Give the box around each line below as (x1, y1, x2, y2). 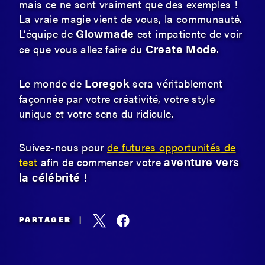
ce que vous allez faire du (19, 41, 146, 56)
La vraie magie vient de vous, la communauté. (19, 11, 243, 26)
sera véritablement (132, 76, 223, 91)
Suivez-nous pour (19, 140, 108, 154)
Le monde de (19, 76, 85, 91)
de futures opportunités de (107, 140, 236, 154)
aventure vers (164, 154, 240, 170)
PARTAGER (19, 217, 72, 224)
